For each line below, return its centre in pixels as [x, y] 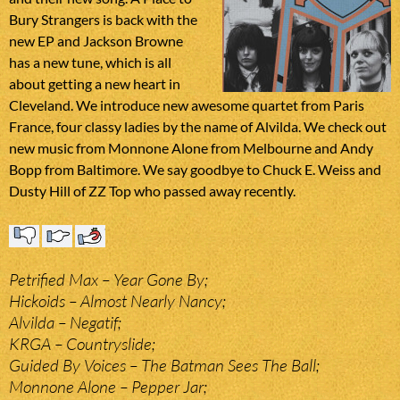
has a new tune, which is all [90, 62]
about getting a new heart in [95, 84]
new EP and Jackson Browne [96, 41]
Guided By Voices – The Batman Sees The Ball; [164, 365]
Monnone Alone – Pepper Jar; [108, 386]
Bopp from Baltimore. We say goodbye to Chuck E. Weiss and [195, 170]
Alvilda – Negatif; [65, 322]
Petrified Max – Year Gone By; [108, 279]
